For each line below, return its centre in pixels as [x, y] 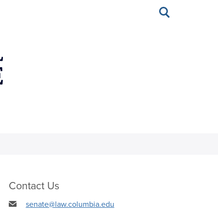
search [170, 15]
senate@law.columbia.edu [70, 204]
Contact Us [34, 185]
